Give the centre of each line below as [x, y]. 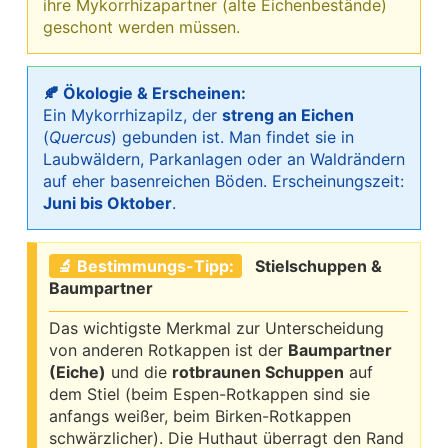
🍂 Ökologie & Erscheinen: [144, 92]
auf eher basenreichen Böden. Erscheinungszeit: [223, 180]
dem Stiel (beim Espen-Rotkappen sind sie [209, 393]
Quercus [80, 136]
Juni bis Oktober [107, 202]
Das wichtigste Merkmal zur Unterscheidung [216, 327]
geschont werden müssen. [141, 26]
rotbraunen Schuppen [258, 371]
